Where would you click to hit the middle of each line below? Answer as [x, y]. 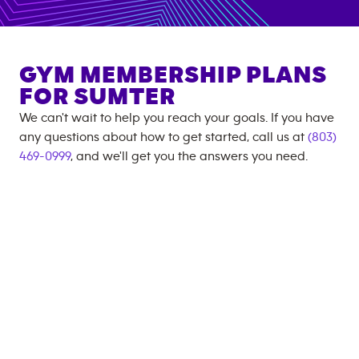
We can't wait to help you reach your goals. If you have [177, 117]
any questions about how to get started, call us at [163, 137]
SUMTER [125, 97]
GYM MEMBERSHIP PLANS [173, 75]
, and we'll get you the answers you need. [189, 156]
